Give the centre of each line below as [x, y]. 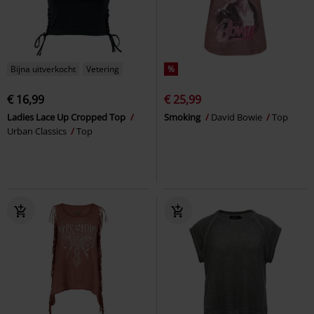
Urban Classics [38, 131]
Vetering [103, 69]
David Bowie [238, 117]
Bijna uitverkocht [43, 69]
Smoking [183, 117]
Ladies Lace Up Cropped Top [67, 117]
